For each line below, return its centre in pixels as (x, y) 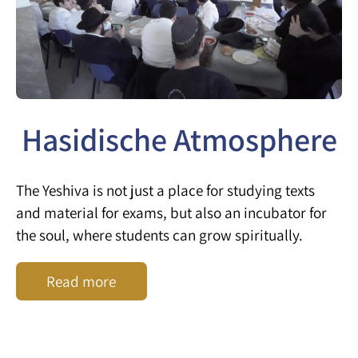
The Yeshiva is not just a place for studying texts (165, 191)
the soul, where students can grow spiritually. (159, 235)
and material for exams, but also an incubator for (171, 213)
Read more (82, 281)
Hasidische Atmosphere (179, 139)
